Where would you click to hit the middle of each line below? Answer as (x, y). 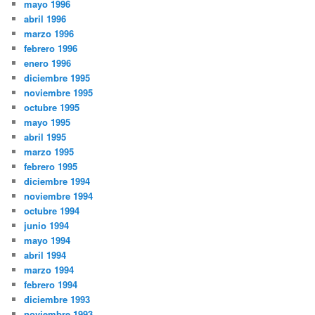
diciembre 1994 (57, 181)
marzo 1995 (49, 152)
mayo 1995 (47, 122)
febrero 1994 (51, 285)
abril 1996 (45, 19)
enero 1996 (48, 63)
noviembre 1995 (59, 93)
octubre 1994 (52, 211)
